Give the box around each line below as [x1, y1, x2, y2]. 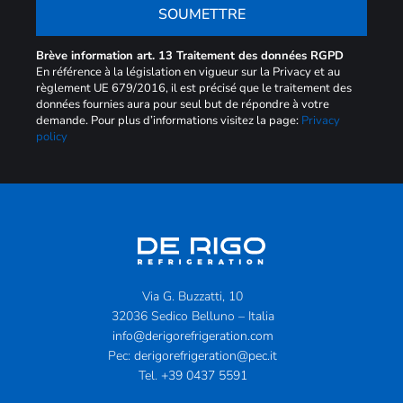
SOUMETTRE [157, 4, 246, 25]
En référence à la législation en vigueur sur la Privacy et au [36, 63, 340, 80]
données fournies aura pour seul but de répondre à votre [36, 95, 329, 112]
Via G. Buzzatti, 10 [142, 287, 243, 305]
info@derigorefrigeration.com [112, 327, 273, 345]
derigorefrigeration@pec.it [134, 346, 277, 364]
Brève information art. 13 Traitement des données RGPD [36, 47, 344, 64]
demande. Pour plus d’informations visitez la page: [36, 112, 301, 129]
